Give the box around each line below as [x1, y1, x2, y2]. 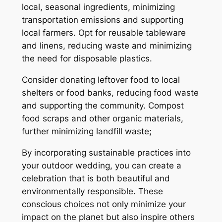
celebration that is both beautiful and [21, 173, 170, 184]
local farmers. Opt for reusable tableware [21, 28, 186, 38]
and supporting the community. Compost [21, 101, 184, 111]
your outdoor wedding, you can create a [21, 161, 181, 171]
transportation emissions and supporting [21, 15, 183, 25]
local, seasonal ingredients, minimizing [21, 2, 175, 12]
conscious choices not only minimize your [21, 199, 186, 210]
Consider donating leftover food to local [21, 75, 180, 85]
